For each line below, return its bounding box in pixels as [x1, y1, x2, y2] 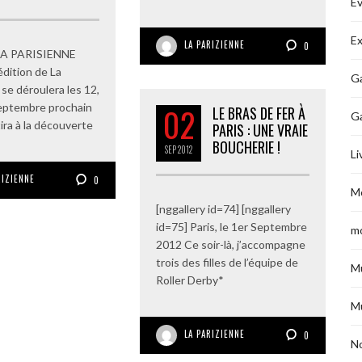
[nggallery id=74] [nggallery [156, 202, 291, 216]
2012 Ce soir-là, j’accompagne [156, 238, 305, 251]
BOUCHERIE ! [213, 137, 280, 158]
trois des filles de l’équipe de [156, 255, 298, 269]
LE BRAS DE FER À [213, 103, 305, 124]
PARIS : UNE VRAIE [213, 120, 308, 141]
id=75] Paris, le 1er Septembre [156, 220, 307, 234]
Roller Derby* [156, 273, 224, 287]
